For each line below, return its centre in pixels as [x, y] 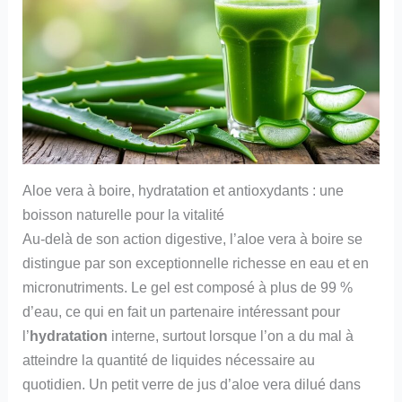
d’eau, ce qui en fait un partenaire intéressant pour [182, 312]
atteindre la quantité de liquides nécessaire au [169, 360]
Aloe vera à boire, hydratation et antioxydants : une [184, 191]
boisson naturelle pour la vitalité [124, 215]
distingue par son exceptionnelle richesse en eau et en [196, 263]
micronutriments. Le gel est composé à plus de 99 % [188, 288]
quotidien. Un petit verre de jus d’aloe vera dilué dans [192, 385]
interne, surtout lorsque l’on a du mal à [231, 336]
